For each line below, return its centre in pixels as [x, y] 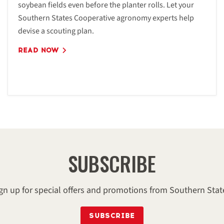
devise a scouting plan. [56, 31]
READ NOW [39, 50]
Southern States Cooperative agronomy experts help [106, 18]
